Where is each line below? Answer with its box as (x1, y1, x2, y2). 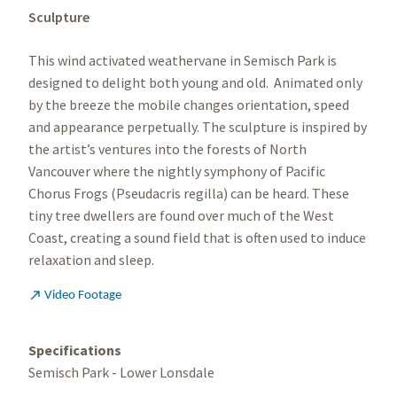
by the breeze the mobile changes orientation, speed (28, 96, 349, 114)
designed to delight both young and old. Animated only (28, 74, 362, 92)
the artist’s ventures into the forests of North (28, 140, 307, 159)
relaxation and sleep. (28, 251, 154, 269)
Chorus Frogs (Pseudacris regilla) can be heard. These (28, 184, 349, 203)
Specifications (28, 340, 121, 359)
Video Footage (44, 289, 121, 303)
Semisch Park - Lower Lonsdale (28, 362, 214, 381)
